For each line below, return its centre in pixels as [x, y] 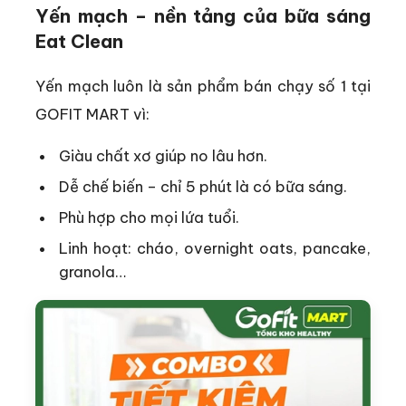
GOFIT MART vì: [92, 114]
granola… [93, 272]
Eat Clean [79, 41]
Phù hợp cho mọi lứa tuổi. [150, 217]
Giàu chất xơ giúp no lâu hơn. [164, 156]
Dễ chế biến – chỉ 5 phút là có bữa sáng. [203, 187]
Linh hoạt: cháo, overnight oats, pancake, [215, 248]
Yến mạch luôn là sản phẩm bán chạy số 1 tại [203, 86]
